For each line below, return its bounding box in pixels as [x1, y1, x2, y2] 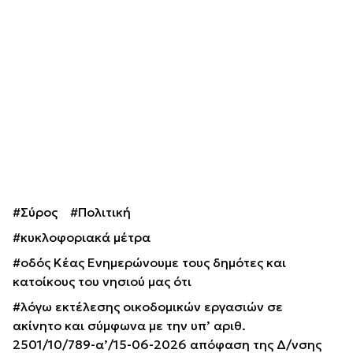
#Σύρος [13, 203, 58, 220]
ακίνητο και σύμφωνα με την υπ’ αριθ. [13, 317, 246, 333]
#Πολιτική [70, 203, 131, 220]
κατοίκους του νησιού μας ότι [13, 273, 191, 289]
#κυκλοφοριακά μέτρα [13, 229, 150, 245]
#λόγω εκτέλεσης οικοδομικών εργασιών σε [13, 298, 283, 314]
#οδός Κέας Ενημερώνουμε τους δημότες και [13, 254, 286, 270]
